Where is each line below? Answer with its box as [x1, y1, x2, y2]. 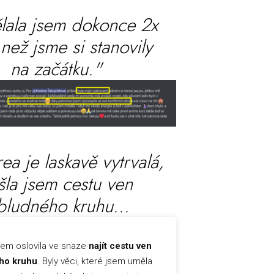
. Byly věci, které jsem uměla [37, 255, 152, 267]
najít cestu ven [88, 240, 152, 251]
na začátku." [10, 56, 102, 83]
